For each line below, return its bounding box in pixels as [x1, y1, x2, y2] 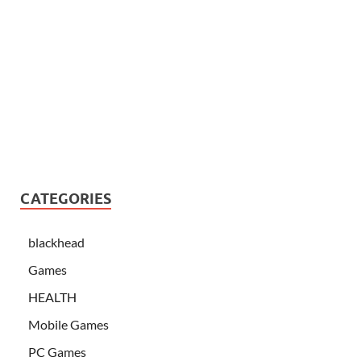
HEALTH [28, 289, 77, 305]
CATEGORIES [20, 190, 111, 208]
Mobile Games [28, 317, 109, 333]
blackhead [28, 234, 85, 251]
